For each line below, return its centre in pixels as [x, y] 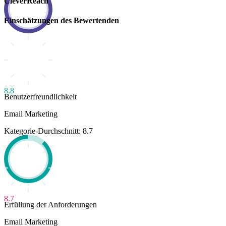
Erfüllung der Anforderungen [50, 205]
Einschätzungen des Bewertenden [62, 21]
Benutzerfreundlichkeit [40, 97]
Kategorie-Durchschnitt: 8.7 [48, 131]
